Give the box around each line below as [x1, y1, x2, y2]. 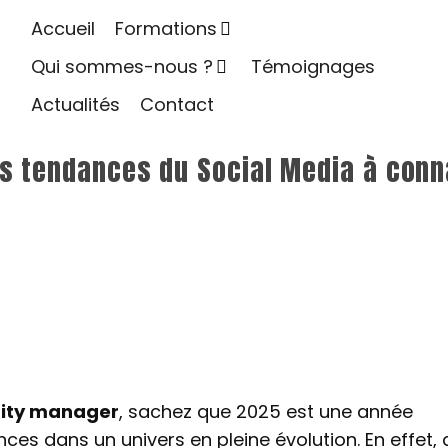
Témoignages [250, 54, 375, 79]
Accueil [30, 16, 95, 41]
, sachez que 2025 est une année [119, 399, 413, 424]
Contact [139, 92, 214, 117]
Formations [114, 16, 217, 41]
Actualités [30, 92, 120, 117]
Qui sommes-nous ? [30, 54, 213, 79]
